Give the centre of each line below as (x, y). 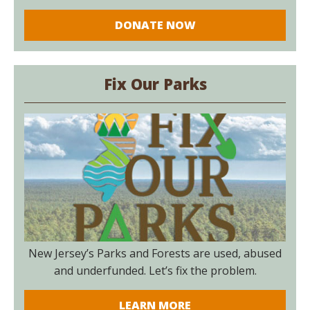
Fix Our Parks (155, 83)
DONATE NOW (155, 25)
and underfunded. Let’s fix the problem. (155, 270)
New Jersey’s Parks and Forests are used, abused (155, 253)
